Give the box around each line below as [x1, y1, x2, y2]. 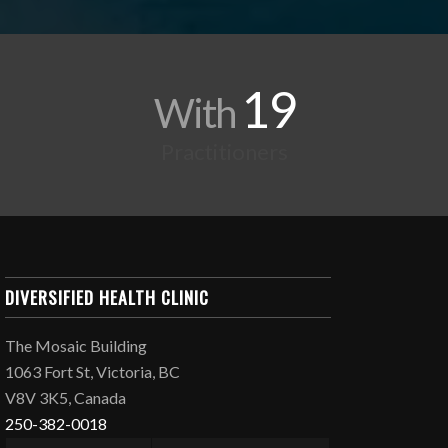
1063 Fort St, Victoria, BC [5, 362, 181, 382]
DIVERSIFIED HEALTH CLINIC [5, 284, 210, 311]
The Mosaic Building [5, 336, 148, 356]
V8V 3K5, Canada [5, 388, 127, 408]
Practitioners [160, 138, 288, 166]
